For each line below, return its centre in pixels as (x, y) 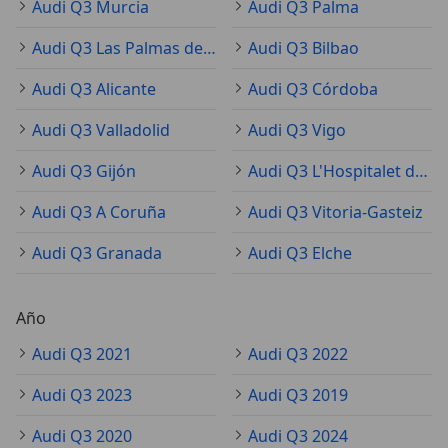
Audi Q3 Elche (300, 253)
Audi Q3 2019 (298, 395)
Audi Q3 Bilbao (303, 48)
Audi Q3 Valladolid (101, 130)
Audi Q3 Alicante (94, 89)
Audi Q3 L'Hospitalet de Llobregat (421, 171)
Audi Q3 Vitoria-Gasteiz (335, 212)
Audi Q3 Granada (97, 253)
